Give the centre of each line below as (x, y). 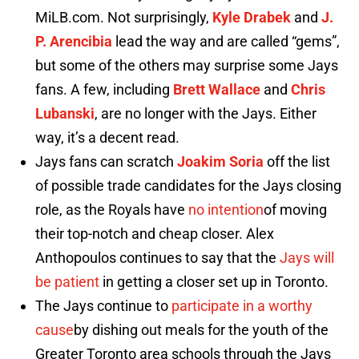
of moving (295, 210)
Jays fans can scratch (106, 162)
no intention (226, 210)
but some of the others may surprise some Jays (187, 66)
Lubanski (65, 114)
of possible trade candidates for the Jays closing (188, 186)
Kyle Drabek (252, 18)
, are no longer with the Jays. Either (206, 114)
